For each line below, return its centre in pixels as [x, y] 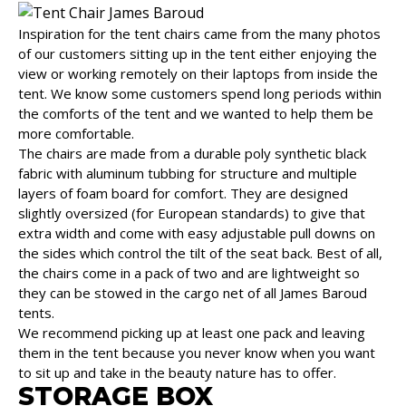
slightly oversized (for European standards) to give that [192, 213]
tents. [36, 312]
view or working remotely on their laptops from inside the [198, 73]
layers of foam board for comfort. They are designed [183, 193]
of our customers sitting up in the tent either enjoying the [198, 53]
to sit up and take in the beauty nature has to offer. [177, 372]
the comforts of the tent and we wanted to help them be [196, 113]
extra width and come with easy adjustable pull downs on [197, 232]
